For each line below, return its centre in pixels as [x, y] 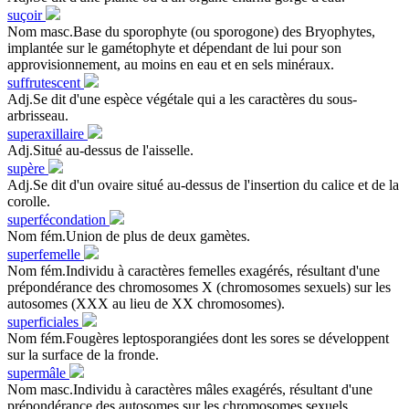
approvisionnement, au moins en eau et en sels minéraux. [171, 64]
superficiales [45, 321]
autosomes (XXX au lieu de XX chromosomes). [146, 303]
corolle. [29, 201]
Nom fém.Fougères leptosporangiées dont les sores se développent [198, 338]
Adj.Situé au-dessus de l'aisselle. [100, 150]
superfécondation [58, 219]
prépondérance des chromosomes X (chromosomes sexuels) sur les [199, 287]
